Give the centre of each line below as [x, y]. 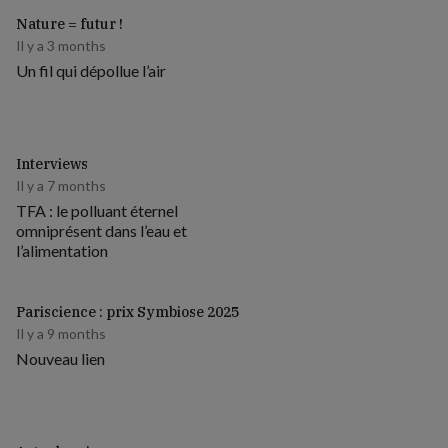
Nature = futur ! [69, 24]
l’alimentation [62, 250]
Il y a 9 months [61, 333]
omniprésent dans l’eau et [101, 230]
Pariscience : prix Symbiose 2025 [127, 312]
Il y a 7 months [61, 185]
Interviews [52, 164]
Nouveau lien [60, 358]
